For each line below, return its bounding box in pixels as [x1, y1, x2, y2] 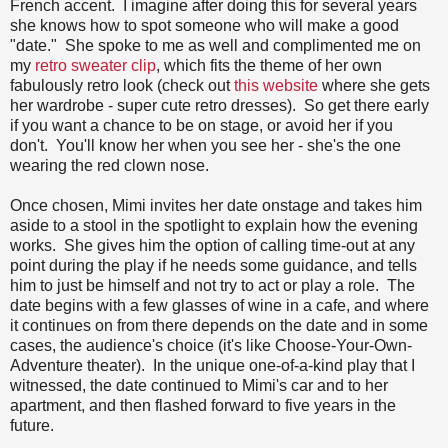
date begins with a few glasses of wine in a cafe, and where [10, 296, 429, 314]
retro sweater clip [35, 56, 156, 74]
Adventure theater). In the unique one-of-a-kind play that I [10, 356, 415, 374]
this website [234, 76, 318, 94]
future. [10, 416, 54, 434]
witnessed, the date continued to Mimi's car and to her [10, 376, 388, 394]
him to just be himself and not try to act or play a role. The [10, 276, 415, 294]
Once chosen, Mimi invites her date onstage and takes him [10, 196, 422, 214]
